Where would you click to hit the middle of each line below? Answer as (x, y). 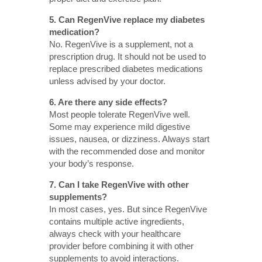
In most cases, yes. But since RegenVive (128, 209)
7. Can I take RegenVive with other (119, 184)
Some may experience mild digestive (120, 126)
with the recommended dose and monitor (127, 151)
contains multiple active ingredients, (117, 221)
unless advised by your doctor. (107, 81)
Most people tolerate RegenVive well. (120, 114)
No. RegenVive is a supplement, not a (121, 44)
